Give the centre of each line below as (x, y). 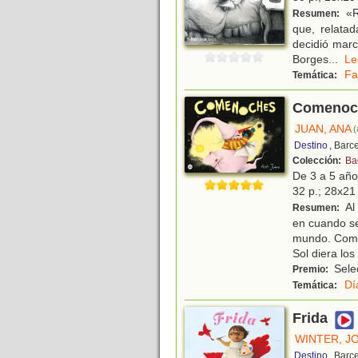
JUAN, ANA (323, 129)
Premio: (312, 270)
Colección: (318, 161)
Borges (310, 60)
